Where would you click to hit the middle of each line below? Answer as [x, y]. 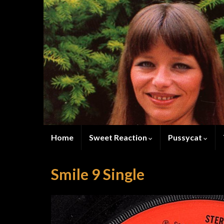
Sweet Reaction [119, 137]
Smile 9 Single [98, 174]
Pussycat [186, 137]
